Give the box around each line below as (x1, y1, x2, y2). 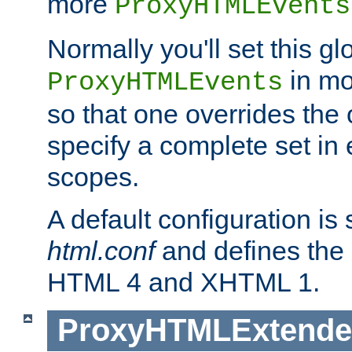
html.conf (47, 236, 155, 266)
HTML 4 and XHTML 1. (47, 267, 320, 298)
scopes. (47, 162, 139, 192)
